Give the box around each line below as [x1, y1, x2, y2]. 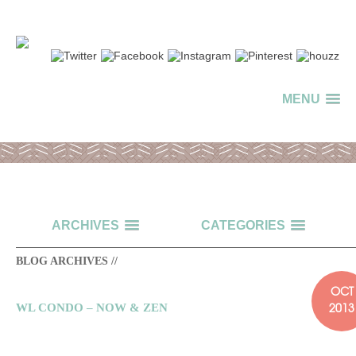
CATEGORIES [201, 219, 286, 233]
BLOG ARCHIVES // [16, 254, 118, 267]
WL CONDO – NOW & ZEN [16, 301, 168, 315]
